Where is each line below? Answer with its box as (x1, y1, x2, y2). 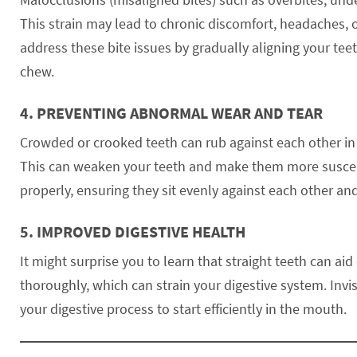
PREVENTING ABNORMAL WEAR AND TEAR (37, 102, 323, 123)
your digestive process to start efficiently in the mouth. (20, 299, 347, 318)
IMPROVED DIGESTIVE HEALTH (37, 221, 245, 241)
